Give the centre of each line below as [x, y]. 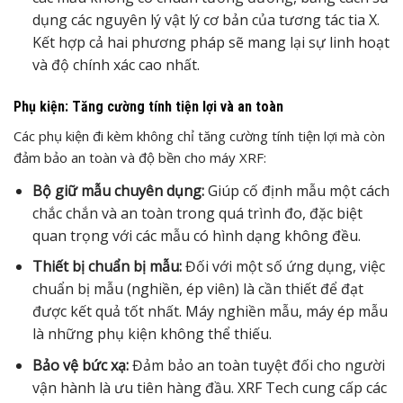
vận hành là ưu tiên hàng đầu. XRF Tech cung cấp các [209, 387]
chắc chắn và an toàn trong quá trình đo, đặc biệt [197, 213]
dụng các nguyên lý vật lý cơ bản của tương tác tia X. [206, 19]
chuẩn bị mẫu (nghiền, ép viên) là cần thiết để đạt [197, 289]
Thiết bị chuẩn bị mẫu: [107, 267]
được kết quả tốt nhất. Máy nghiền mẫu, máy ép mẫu [210, 312]
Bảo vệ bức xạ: [80, 365]
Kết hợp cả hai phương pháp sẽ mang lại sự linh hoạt [210, 42]
